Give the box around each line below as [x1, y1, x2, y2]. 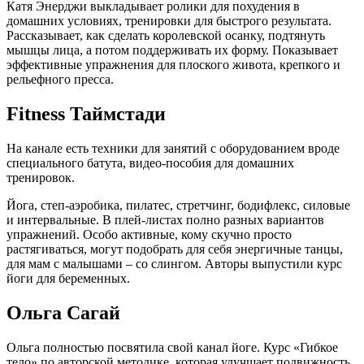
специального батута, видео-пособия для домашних [6, 155, 294, 170]
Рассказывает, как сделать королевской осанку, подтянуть [6, 28, 325, 42]
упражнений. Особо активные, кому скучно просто [6, 227, 292, 241]
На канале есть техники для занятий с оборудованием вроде [6, 141, 340, 155]
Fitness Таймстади [6, 102, 166, 124]
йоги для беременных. [6, 271, 130, 285]
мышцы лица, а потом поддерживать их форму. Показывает [6, 42, 338, 57]
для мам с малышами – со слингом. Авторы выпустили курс [6, 256, 342, 271]
